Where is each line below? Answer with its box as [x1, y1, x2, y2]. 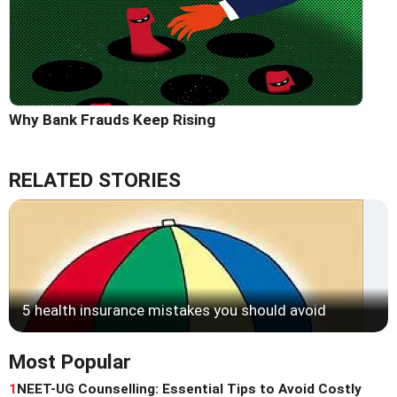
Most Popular [9, 350, 131, 375]
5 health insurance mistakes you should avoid [22, 301, 326, 320]
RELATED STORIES [9, 168, 181, 193]
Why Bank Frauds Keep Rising [9, 111, 215, 129]
